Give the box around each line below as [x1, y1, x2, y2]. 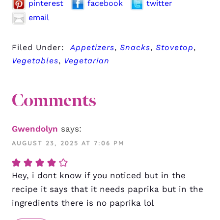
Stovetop [156, 43, 193, 53]
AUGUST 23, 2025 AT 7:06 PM [12, 139, 125, 147]
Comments [12, 89, 96, 112]
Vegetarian [64, 56, 110, 66]
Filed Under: [12, 43, 70, 53]
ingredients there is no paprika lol [12, 198, 154, 208]
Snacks [120, 43, 150, 53]
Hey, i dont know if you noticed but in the [12, 170, 186, 181]
